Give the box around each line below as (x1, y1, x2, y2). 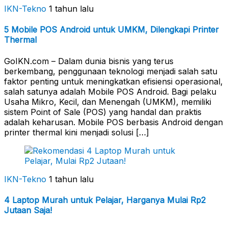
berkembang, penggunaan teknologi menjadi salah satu (4, 66, 217, 76)
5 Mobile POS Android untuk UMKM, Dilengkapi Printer (4, 24, 219, 35)
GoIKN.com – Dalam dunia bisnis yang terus (4, 55, 174, 66)
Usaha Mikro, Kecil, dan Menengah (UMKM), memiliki (4, 96, 211, 107)
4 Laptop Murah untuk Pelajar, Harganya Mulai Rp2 (4, 195, 206, 206)
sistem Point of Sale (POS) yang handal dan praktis (4, 106, 202, 117)
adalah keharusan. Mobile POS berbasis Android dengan (4, 117, 223, 127)
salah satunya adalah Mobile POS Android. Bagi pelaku (4, 86, 216, 97)
